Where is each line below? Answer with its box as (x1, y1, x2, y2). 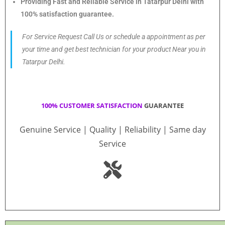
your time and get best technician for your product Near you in (22, 45, 206, 53)
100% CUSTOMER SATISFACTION (41, 100, 143, 110)
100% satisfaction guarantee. (21, 10, 114, 18)
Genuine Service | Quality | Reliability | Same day (19, 124, 206, 135)
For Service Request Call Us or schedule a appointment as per (22, 32, 205, 41)
